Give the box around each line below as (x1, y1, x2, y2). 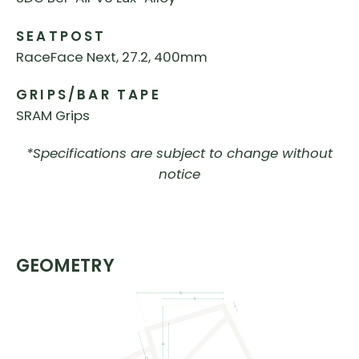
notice (159, 164, 200, 184)
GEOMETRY (16, 252, 115, 278)
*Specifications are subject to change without (26, 143, 333, 163)
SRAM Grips (16, 106, 90, 126)
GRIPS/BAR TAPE (16, 85, 161, 105)
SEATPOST (16, 26, 107, 46)
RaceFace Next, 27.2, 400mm (16, 46, 208, 67)
